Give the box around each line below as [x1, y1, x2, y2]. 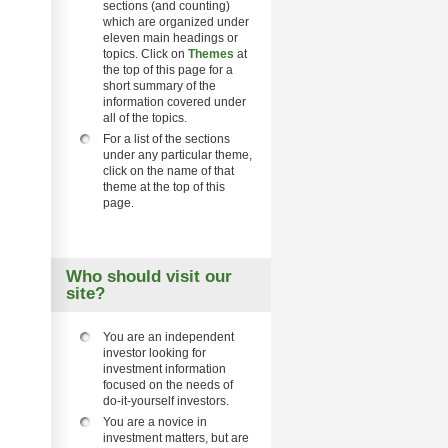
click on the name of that [103, 164, 234, 178]
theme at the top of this [103, 180, 225, 194]
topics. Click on [103, 47, 188, 61]
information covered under [103, 95, 246, 109]
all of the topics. [103, 111, 187, 125]
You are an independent [103, 330, 234, 344]
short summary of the [103, 79, 216, 93]
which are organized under [103, 15, 249, 29]
